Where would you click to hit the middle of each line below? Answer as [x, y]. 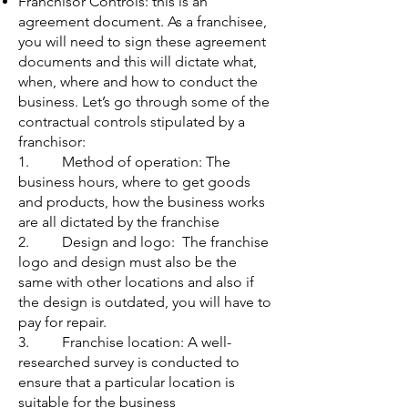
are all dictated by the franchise [119, 222]
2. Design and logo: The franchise [143, 242]
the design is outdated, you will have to [145, 302]
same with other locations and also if [136, 282]
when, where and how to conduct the [138, 82]
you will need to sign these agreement [142, 41]
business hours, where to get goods [134, 182]
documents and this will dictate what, [138, 61]
